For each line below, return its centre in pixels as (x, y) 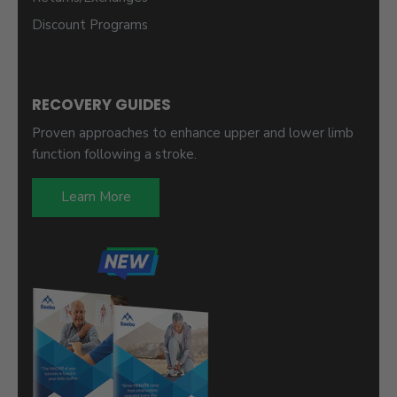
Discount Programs (90, 25)
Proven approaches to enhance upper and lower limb (193, 132)
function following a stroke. (114, 154)
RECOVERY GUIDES (101, 104)
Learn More (96, 197)
